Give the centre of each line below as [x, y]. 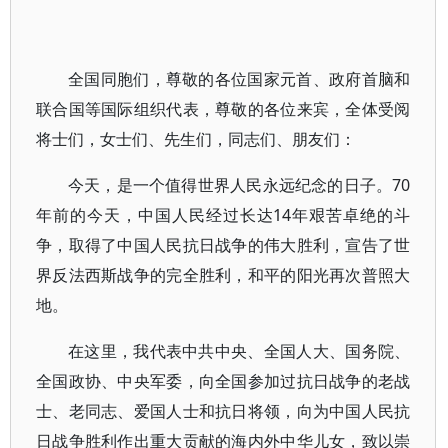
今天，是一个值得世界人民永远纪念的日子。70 [239, 185]
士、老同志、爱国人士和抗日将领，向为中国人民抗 [223, 411]
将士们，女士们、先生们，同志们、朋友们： [196, 139]
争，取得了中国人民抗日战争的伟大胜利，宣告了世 [223, 245]
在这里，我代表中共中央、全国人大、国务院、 [239, 351]
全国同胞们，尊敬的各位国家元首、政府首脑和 [239, 79]
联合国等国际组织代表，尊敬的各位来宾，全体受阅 [223, 109]
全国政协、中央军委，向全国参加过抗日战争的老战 [223, 381]
